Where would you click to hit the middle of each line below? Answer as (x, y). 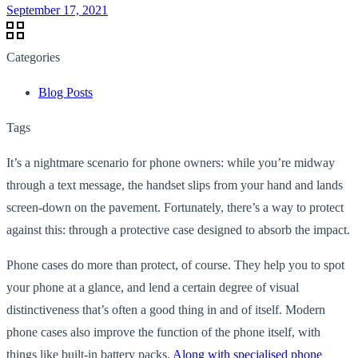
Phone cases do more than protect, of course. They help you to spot (175, 265)
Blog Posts (66, 92)
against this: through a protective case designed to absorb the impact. (178, 229)
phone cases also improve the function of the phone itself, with (163, 332)
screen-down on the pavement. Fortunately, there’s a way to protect (175, 207)
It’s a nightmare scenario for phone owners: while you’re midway (171, 162)
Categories (33, 57)
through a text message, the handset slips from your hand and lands (175, 185)
